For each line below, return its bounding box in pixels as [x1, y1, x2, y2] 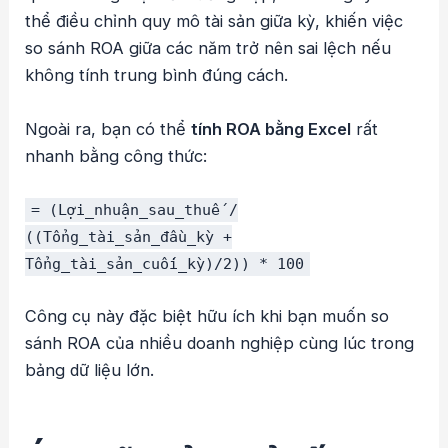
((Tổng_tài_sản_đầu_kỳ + [25, 227, 233, 246]
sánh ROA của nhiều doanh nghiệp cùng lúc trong [25, 333, 415, 354]
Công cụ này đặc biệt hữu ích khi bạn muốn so [25, 306, 390, 327]
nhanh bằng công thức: [25, 145, 208, 166]
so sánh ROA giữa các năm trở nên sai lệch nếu [25, 38, 392, 59]
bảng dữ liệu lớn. [25, 360, 155, 381]
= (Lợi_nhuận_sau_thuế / [31, 200, 239, 219]
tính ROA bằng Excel [191, 118, 352, 139]
